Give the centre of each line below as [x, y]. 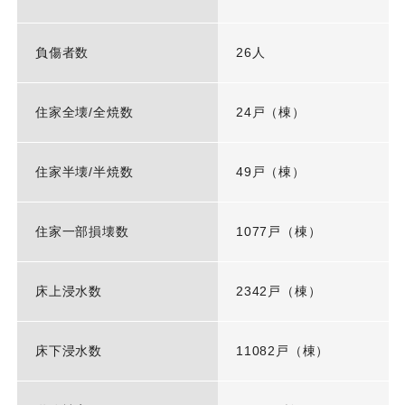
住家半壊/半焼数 [84, 172]
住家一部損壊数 [82, 232]
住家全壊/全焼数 [84, 113]
